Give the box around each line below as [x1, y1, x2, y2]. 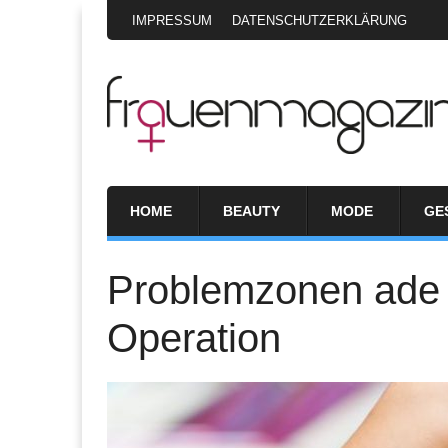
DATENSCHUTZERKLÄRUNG [232, 13, 407, 28]
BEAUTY [223, 202, 280, 219]
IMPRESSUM [132, 13, 212, 28]
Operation [107, 315, 281, 360]
